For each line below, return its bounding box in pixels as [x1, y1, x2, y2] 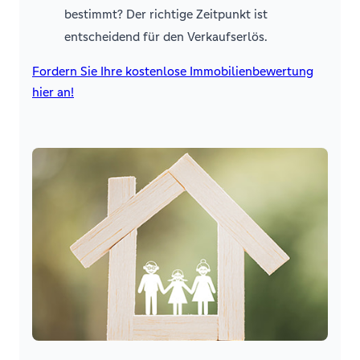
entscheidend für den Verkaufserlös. [64, 29, 268, 44]
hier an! [32, 84, 74, 100]
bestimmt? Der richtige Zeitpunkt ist [64, 6, 268, 22]
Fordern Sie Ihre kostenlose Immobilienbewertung [32, 63, 313, 79]
